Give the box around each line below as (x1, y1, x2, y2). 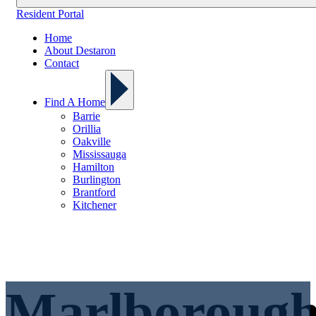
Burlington (73, 173, 121, 186)
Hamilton (73, 160, 114, 173)
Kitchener (73, 198, 116, 211)
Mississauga (73, 147, 126, 160)
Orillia (73, 122, 101, 135)
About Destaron (44, 44, 116, 56)
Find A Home (44, 95, 105, 108)
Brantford (73, 186, 116, 198)
